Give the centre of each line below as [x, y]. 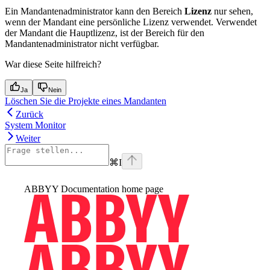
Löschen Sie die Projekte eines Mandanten [86, 101]
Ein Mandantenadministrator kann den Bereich [95, 11]
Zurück [30, 114]
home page [141, 189]
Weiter [28, 138]
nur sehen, [232, 11]
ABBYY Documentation [72, 189]
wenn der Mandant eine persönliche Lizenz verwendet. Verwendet [131, 22]
